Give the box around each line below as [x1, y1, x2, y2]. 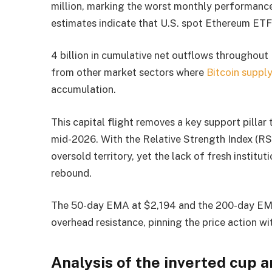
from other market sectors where [51, 66, 207, 79]
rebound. [51, 166, 92, 179]
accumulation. [51, 83, 117, 96]
